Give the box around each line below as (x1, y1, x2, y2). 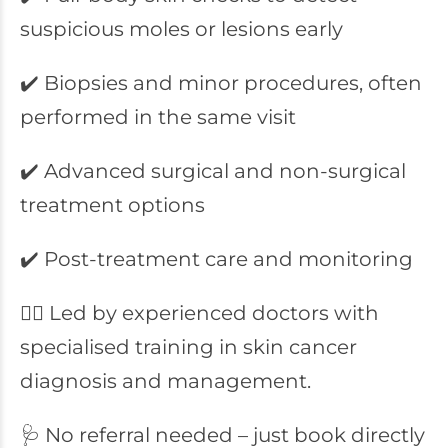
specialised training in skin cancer (20, 335, 357, 359)
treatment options (20, 193, 205, 217)
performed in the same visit (20, 105, 296, 129)
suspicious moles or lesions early (20, 17, 343, 41)
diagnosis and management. (20, 369, 311, 393)
